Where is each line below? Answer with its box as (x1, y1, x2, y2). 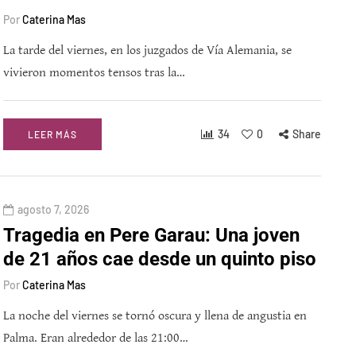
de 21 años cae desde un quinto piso (3, 248, 316, 271)
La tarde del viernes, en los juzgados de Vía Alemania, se (3, 43, 292, 59)
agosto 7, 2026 (17, 203, 89, 217)
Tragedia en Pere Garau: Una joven (3, 224, 300, 247)
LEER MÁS (28, 129, 77, 141)
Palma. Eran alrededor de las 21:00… (3, 331, 188, 346)
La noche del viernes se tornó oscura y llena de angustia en (3, 308, 307, 324)
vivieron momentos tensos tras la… (3, 65, 185, 81)
